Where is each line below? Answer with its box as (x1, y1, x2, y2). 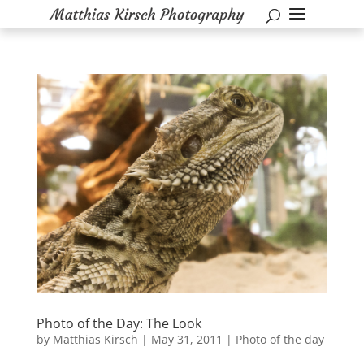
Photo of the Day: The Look (36, 314, 201, 332)
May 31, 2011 (150, 331, 223, 347)
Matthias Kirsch (52, 331, 138, 347)
